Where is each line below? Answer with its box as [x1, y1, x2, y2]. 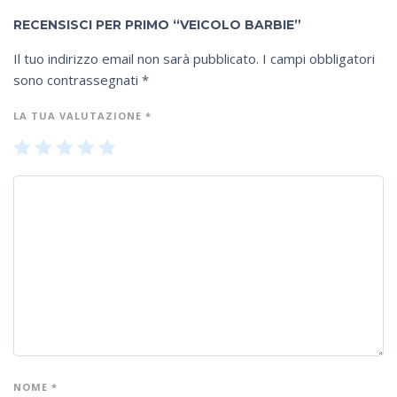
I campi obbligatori [262, 49, 375, 67]
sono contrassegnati [13, 70, 142, 89]
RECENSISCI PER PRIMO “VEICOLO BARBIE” [13, 16, 301, 33]
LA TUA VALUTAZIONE [13, 108, 145, 122]
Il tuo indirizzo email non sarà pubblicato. [13, 49, 259, 67]
